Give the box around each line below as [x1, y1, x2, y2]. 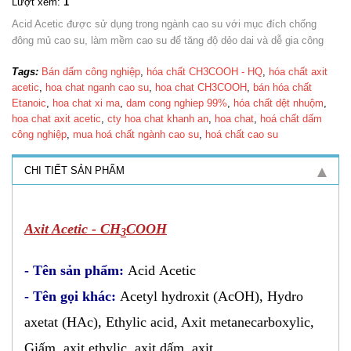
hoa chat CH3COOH [155, 81, 247, 93]
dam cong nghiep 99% [126, 96, 227, 109]
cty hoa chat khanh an [107, 112, 208, 125]
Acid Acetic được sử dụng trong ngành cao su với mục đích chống [12, 17, 317, 30]
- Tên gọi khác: [24, 288, 116, 304]
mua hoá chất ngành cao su [73, 128, 199, 140]
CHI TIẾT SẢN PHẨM [24, 164, 125, 176]
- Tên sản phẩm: [24, 262, 124, 278]
